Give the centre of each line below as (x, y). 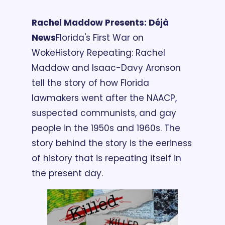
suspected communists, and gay (104, 113)
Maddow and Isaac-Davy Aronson (106, 68)
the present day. (67, 173)
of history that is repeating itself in (106, 158)
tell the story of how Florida (90, 83)
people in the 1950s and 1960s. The (106, 128)
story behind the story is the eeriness (112, 143)
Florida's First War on (100, 37)
